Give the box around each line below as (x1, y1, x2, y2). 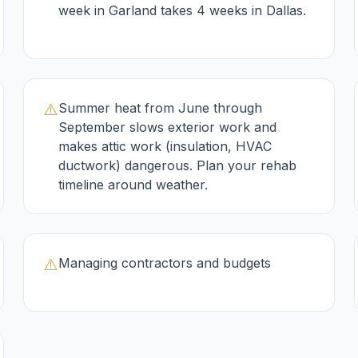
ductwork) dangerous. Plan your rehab (58, 157, 297, 173)
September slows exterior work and (58, 119, 277, 135)
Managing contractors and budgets (58, 255, 272, 271)
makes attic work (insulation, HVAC (58, 138, 272, 154)
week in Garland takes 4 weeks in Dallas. (58, 2, 307, 18)
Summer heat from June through (58, 100, 263, 116)
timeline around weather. (58, 177, 209, 193)
